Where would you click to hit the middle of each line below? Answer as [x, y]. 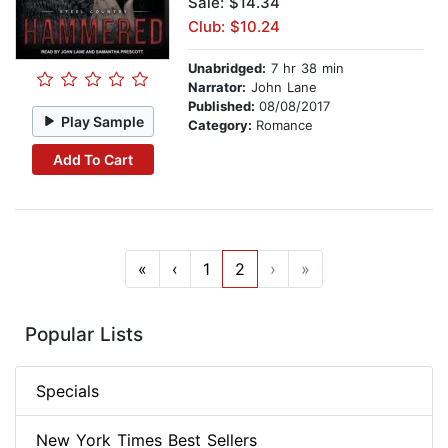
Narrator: [217, 87]
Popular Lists [84, 335]
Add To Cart [92, 159]
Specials [67, 391]
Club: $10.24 [234, 27]
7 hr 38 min [305, 68]
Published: [223, 106]
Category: [222, 125]
